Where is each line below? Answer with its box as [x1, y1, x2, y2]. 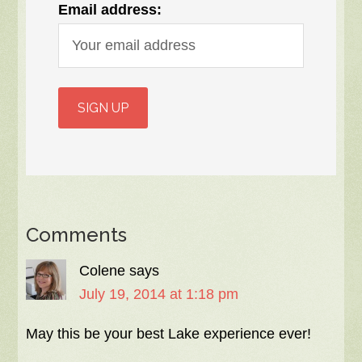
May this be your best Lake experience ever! [26, 326, 312, 343]
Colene [79, 263, 126, 280]
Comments [26, 223, 128, 247]
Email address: [58, 2, 162, 19]
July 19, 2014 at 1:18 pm [79, 286, 239, 303]
